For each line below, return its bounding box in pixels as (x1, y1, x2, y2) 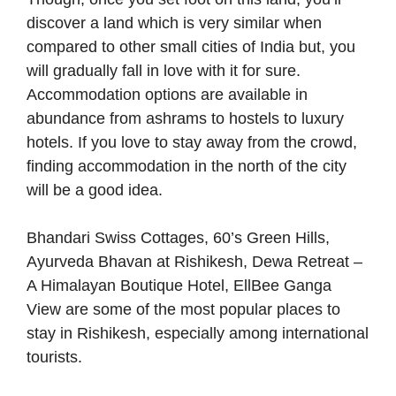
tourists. (27, 348, 82, 367)
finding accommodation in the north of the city (27, 157, 346, 176)
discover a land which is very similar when (27, 14, 322, 33)
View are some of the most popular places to (27, 301, 340, 319)
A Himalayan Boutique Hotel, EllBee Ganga (27, 277, 331, 295)
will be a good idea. (27, 181, 163, 200)
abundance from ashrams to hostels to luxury (27, 110, 344, 128)
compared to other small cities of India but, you (27, 38, 355, 57)
